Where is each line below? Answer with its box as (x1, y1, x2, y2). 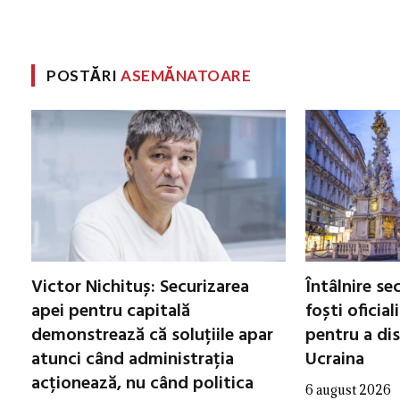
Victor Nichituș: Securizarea (31, 272, 249, 302)
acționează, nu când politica (31, 369, 254, 398)
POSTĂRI (46, 65, 121, 85)
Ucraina (305, 345, 364, 374)
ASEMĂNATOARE (121, 65, 252, 85)
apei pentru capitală (31, 296, 190, 326)
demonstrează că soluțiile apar (31, 321, 273, 350)
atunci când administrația (31, 345, 234, 374)
